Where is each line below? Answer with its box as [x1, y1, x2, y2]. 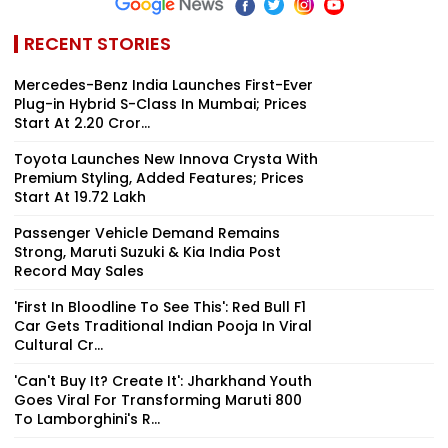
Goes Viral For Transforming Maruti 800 [14, 389, 302, 410]
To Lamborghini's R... [14, 408, 160, 429]
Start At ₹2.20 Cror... [14, 112, 150, 133]
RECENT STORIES [24, 30, 171, 56]
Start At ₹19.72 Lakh [14, 186, 146, 207]
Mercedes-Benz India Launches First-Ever [14, 74, 313, 95]
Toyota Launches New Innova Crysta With [14, 148, 318, 169]
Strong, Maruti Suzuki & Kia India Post [14, 241, 281, 262]
